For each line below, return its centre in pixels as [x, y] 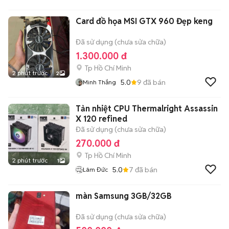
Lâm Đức [95, 169]
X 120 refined [101, 119]
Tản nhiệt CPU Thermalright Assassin [147, 109]
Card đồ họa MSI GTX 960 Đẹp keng [144, 21]
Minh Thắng [99, 82]
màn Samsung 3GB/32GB [124, 196]
